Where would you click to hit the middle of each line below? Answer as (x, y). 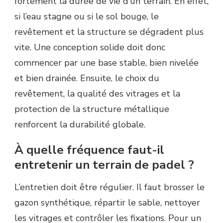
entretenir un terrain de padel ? (104, 165)
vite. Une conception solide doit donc (90, 47)
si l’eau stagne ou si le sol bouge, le (87, 16)
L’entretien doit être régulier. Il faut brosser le (110, 187)
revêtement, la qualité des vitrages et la (97, 93)
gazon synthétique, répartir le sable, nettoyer (107, 203)
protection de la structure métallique (92, 109)
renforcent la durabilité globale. (80, 124)
